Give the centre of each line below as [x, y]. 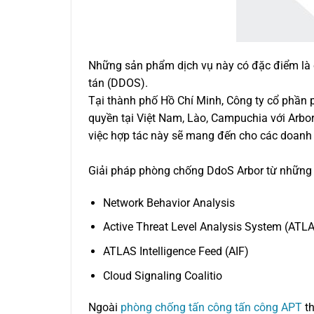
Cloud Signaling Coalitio [162, 275]
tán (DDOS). [118, 83]
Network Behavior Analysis [169, 203]
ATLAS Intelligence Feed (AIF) [176, 251]
